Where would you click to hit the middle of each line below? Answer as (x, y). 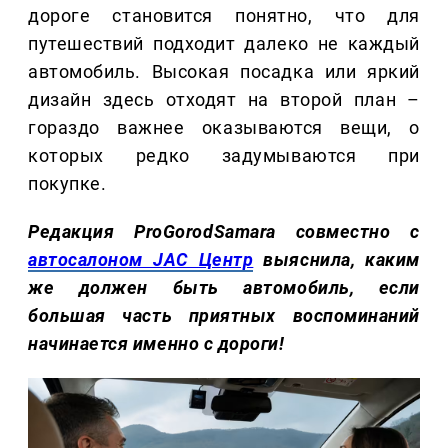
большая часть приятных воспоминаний (224, 315)
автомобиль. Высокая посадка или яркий (224, 71)
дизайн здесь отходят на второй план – (224, 99)
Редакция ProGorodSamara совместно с (224, 231)
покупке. (67, 183)
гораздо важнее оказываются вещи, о (224, 127)
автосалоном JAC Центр (141, 259)
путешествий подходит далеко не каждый (224, 43)
